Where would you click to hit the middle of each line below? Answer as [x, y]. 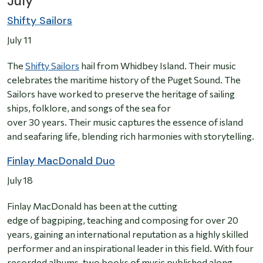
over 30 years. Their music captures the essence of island [125, 122]
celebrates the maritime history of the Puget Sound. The [124, 80]
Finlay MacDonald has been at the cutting [92, 206]
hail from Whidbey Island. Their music [158, 66]
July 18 [20, 180]
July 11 [20, 40]
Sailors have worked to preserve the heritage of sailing [121, 94]
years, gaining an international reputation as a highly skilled [128, 234]
